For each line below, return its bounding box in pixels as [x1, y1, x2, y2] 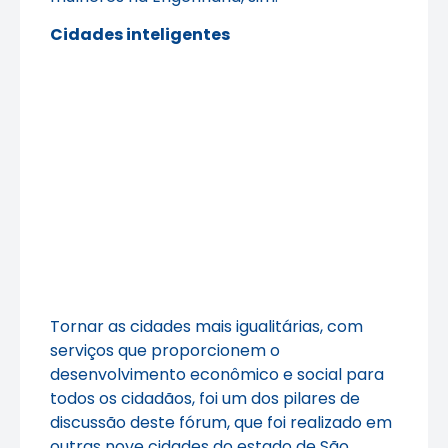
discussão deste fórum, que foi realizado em [50, 411, 392, 435]
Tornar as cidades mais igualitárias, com [50, 315, 363, 339]
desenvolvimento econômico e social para [50, 363, 384, 387]
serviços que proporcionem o [50, 339, 280, 363]
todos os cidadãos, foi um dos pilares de [50, 387, 360, 411]
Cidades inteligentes [50, 23, 230, 47]
